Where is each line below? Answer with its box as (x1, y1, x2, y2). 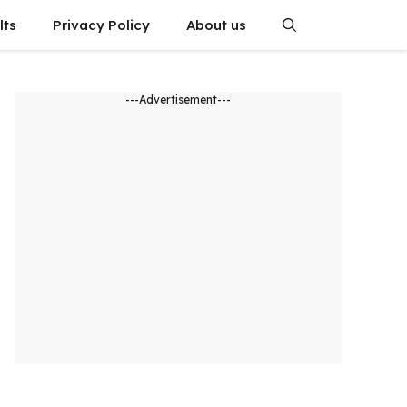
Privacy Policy (53, 16, 150, 34)
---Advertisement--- (125, 93, 231, 106)
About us (186, 16, 246, 34)
